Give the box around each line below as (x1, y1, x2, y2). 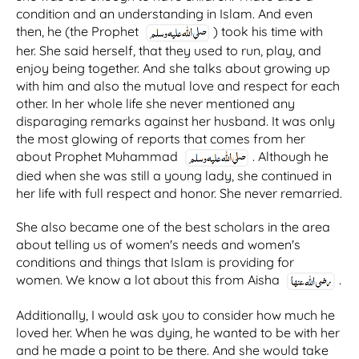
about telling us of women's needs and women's (16, 236, 301, 252)
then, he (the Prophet (16, 23, 142, 40)
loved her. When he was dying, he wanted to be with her (16, 324, 340, 341)
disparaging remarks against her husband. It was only (16, 113, 335, 129)
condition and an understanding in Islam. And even (16, 6, 313, 22)
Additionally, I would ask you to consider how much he (16, 306, 335, 323)
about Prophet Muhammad (16, 148, 181, 164)
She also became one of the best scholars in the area (16, 218, 330, 235)
